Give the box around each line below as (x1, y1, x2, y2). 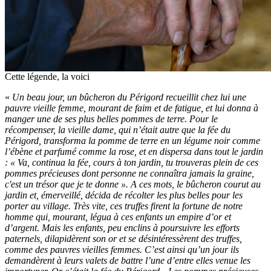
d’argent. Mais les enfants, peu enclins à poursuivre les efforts (5, 223, 240, 233)
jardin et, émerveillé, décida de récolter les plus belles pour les (5, 190, 243, 201)
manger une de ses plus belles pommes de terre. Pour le (5, 114, 218, 125)
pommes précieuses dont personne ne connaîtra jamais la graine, (5, 168, 254, 179)
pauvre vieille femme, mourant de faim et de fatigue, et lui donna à (5, 103, 258, 114)
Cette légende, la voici (5, 71, 90, 82)
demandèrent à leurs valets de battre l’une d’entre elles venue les (5, 255, 250, 266)
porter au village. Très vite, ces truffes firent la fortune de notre (5, 201, 243, 212)
